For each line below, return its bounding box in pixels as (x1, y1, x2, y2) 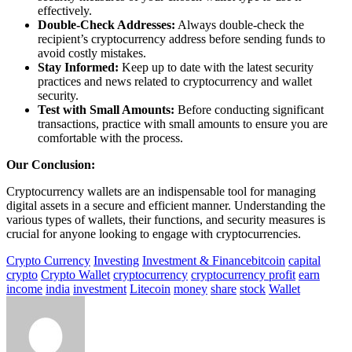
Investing (93, 253, 139, 267)
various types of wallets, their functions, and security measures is (6, 212, 325, 226)
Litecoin (130, 281, 170, 295)
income (6, 281, 42, 295)
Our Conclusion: (6, 157, 95, 171)
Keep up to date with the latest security (119, 60, 313, 74)
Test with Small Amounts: (38, 102, 174, 116)
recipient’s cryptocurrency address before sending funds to (38, 31, 325, 46)
